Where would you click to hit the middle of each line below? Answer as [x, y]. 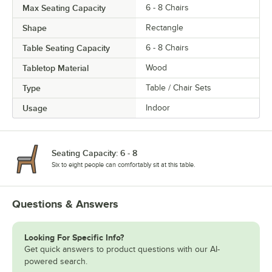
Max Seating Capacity [64, 8]
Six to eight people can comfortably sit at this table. [124, 165]
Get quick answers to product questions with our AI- [122, 250]
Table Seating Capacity [66, 48]
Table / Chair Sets [178, 88]
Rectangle [165, 28]
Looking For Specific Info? [74, 238]
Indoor [158, 108]
